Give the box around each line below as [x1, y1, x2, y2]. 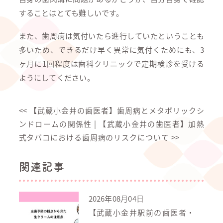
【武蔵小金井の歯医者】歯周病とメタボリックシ [27, 105, 205, 115]
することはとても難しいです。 [18, 7, 124, 18]
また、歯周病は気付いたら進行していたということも [18, 30, 205, 41]
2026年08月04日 [88, 193, 144, 204]
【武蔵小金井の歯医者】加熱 [99, 118, 205, 129]
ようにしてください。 [18, 72, 95, 83]
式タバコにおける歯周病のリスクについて [18, 132, 171, 142]
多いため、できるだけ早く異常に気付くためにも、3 [18, 44, 205, 55]
